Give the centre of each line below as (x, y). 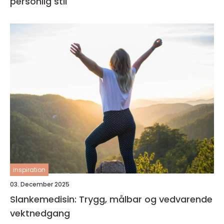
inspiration (29, 170)
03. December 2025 (40, 184)
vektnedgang (40, 213)
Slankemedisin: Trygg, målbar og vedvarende (111, 199)
